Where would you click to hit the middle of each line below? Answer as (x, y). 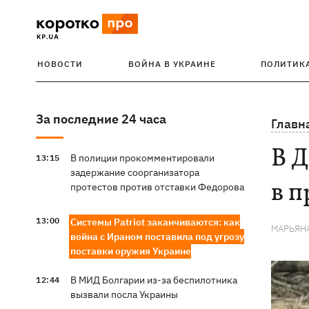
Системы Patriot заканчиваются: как (155, 222)
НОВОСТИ (60, 64)
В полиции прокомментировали (142, 158)
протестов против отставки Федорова (157, 187)
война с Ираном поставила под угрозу (157, 237)
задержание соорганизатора (134, 172)
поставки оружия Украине (130, 251)
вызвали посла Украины (124, 295)
